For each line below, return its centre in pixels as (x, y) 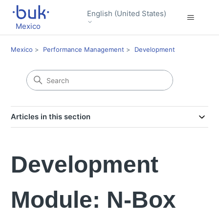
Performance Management (84, 49)
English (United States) (126, 13)
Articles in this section (51, 117)
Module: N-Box (94, 200)
